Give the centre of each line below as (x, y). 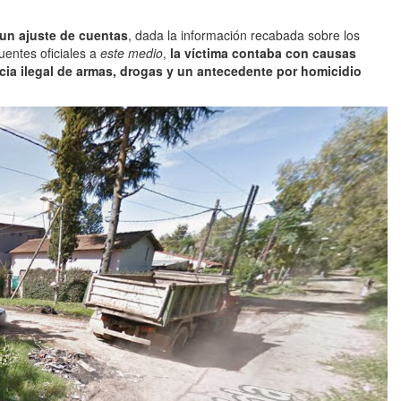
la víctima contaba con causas (261, 53)
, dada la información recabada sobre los (244, 35)
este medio (132, 53)
